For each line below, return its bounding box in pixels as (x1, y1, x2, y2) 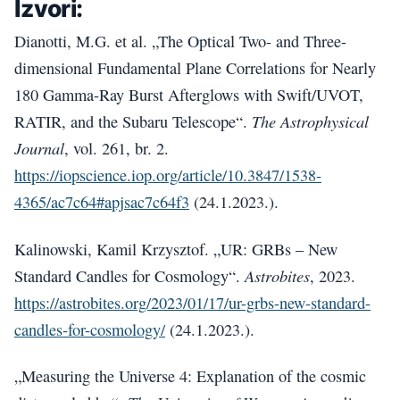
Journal (14, 137, 64, 160)
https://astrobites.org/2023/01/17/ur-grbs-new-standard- (14, 291, 371, 313)
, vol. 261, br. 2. (64, 137, 169, 160)
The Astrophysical (252, 110, 369, 133)
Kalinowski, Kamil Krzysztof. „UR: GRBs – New (14, 237, 337, 260)
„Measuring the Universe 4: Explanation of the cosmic (14, 365, 366, 387)
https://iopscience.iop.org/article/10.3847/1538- (14, 164, 321, 187)
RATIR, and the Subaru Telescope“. (14, 111, 252, 133)
